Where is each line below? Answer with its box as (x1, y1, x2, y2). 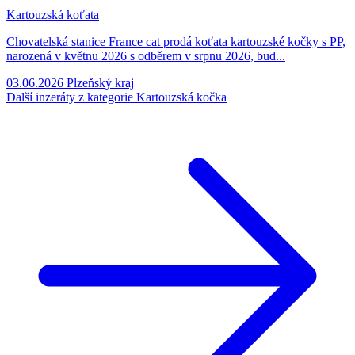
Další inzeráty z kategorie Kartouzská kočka (6, 90, 227, 104)
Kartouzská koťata (6, 7, 99, 21)
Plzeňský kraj (67, 75, 134, 90)
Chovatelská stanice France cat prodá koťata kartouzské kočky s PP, (6, 34, 345, 48)
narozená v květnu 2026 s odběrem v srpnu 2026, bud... (6, 48, 285, 63)
